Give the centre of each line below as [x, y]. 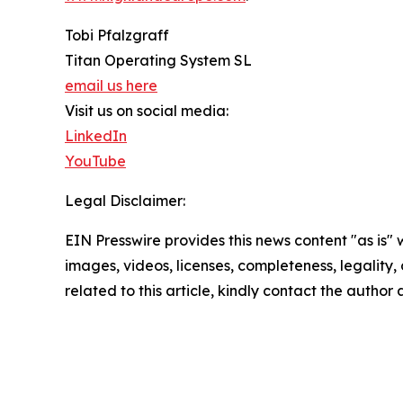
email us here [111, 86]
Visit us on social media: [147, 111]
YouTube [95, 161]
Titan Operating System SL [158, 61]
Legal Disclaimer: [125, 201]
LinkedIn [96, 136]
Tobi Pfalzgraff [117, 36]
